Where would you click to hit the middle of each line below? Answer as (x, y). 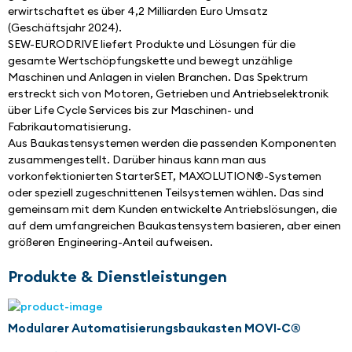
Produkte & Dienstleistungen (117, 277)
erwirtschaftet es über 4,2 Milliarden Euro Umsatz (138, 11)
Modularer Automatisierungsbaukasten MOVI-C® (154, 328)
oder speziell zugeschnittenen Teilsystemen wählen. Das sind (166, 193)
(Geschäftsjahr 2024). (66, 28)
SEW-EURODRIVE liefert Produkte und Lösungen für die (152, 44)
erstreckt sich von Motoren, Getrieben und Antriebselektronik (168, 94)
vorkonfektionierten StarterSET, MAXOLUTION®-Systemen (165, 176)
